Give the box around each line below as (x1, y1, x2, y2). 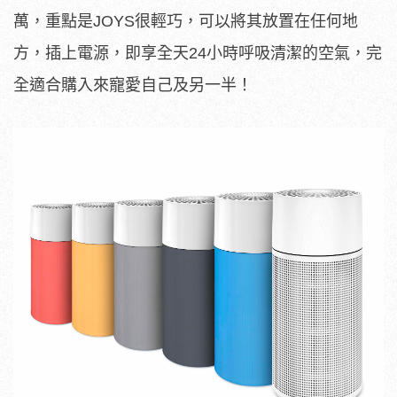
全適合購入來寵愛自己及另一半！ (13, 76, 253, 95)
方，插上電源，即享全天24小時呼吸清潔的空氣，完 (13, 44, 382, 63)
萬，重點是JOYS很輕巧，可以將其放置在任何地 (13, 12, 358, 31)
